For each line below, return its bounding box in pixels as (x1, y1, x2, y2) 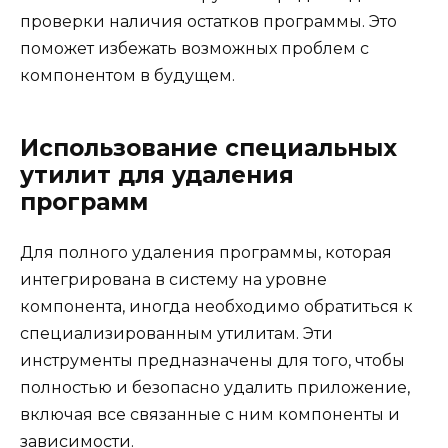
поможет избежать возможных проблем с (20, 39, 369, 59)
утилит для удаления (20, 161, 294, 190)
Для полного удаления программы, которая (20, 243, 392, 263)
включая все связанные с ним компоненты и (20, 405, 400, 425)
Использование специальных (20, 134, 397, 163)
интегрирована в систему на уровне (20, 270, 327, 290)
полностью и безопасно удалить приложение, (20, 378, 410, 398)
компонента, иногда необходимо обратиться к (20, 297, 413, 317)
